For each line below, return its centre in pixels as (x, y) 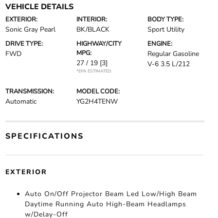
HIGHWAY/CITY (99, 44)
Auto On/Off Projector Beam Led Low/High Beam (111, 194)
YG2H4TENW (97, 101)
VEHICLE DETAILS (39, 7)
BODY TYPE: (166, 19)
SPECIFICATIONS (44, 136)
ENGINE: (160, 44)
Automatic (21, 101)
